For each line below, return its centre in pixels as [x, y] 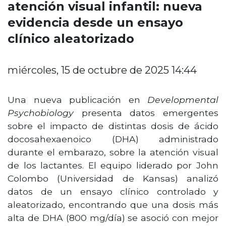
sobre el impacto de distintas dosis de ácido [113, 126]
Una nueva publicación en [77, 100]
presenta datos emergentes [146, 113]
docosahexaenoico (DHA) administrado [113, 139]
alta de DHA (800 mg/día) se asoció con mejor [113, 218]
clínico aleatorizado [71, 39]
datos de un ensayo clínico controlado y [113, 192]
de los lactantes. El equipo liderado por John [113, 165]
